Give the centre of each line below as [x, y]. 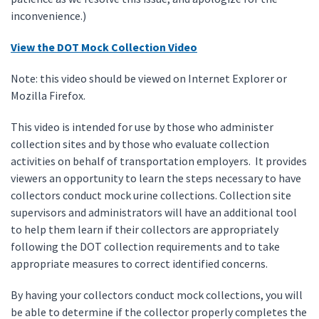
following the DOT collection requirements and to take [145, 246]
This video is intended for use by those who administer [142, 127]
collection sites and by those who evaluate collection [140, 144]
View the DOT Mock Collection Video [104, 47]
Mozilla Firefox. [48, 95]
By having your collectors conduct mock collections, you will [157, 295]
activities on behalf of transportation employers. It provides [159, 161]
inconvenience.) [48, 16]
